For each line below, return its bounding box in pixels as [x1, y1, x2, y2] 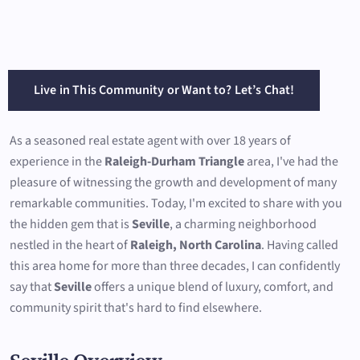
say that [10, 277, 54, 296]
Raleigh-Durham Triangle [104, 152, 244, 170]
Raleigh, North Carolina [130, 235, 261, 254]
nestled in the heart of [10, 235, 130, 254]
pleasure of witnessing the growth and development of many [10, 173, 337, 191]
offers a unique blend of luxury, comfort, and [92, 277, 333, 296]
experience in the [10, 152, 104, 170]
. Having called [261, 235, 338, 254]
